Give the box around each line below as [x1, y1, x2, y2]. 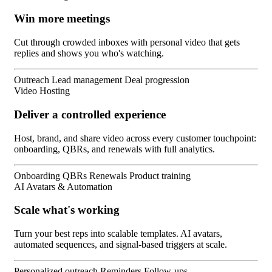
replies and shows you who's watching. [14, 48, 164, 59]
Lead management [52, 75, 124, 86]
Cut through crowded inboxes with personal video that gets [14, 37, 240, 48]
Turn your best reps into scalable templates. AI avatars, [14, 228, 222, 239]
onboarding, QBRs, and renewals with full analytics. [14, 143, 215, 154]
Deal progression [124, 75, 189, 86]
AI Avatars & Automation [14, 181, 112, 192]
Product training [129, 170, 191, 181]
